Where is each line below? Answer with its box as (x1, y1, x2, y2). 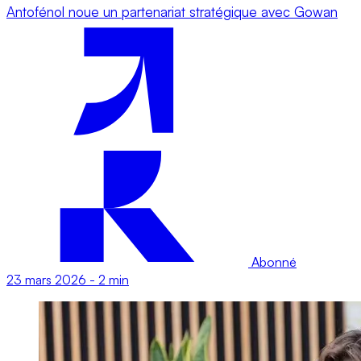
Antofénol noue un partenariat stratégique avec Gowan (6, 2, 338, 20)
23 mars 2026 (6, 271, 86, 288)
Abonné (248, 253, 297, 270)
